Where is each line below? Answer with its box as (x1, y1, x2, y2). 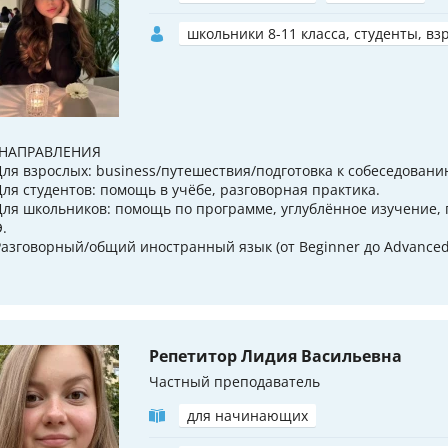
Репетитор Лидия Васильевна (149, 344, 402, 367)
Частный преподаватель (149, 371, 320, 391)
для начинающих (187, 405, 308, 425)
